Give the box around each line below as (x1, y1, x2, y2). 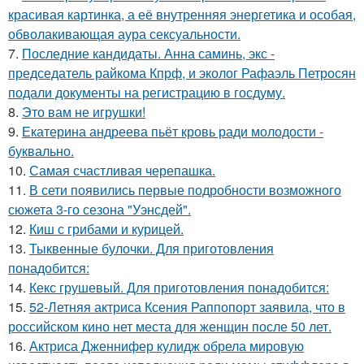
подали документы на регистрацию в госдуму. (8, 83, 285, 102)
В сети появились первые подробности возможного (29, 180, 341, 199)
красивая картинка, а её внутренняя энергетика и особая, (8, 5, 356, 24)
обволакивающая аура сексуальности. (8, 24, 240, 43)
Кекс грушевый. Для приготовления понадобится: (29, 278, 329, 297)
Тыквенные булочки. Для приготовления (29, 239, 274, 258)
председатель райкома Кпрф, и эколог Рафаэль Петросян (8, 63, 356, 82)
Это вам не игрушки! (22, 102, 145, 121)
